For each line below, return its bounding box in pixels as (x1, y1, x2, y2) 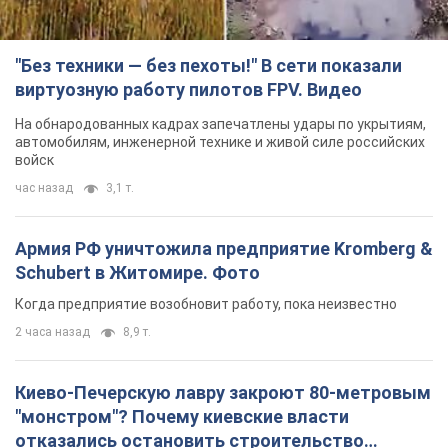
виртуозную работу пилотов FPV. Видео (15, 79, 362, 101)
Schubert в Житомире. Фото (15, 262, 260, 284)
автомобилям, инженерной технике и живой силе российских (15, 134, 425, 151)
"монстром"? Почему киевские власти (15, 406, 349, 428)
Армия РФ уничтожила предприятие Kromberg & (15, 238, 433, 260)
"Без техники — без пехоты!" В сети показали (15, 55, 402, 77)
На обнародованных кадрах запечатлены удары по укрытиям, (15, 116, 426, 133)
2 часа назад (15, 325, 90, 340)
